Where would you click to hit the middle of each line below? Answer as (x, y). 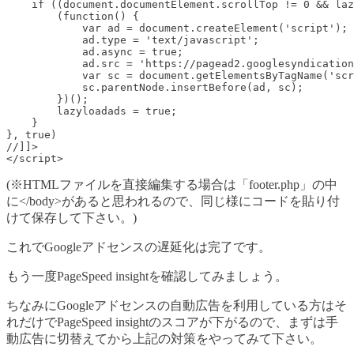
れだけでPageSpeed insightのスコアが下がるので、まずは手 (172, 322)
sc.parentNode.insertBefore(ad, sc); (155, 87)
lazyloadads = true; (92, 111)
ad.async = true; (95, 51)
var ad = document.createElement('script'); (177, 28)
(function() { (73, 16)
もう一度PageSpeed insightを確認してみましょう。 (147, 276)
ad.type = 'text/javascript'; (133, 40)
